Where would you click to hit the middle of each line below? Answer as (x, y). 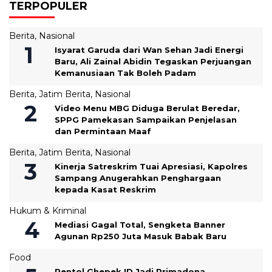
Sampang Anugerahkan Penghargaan (138, 178)
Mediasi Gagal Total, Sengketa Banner (140, 224)
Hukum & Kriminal (48, 210)
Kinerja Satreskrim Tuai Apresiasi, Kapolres (151, 166)
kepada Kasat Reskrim (105, 189)
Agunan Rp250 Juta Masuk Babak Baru (141, 236)
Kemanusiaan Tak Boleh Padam (125, 73)
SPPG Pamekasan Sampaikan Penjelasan (146, 119)
